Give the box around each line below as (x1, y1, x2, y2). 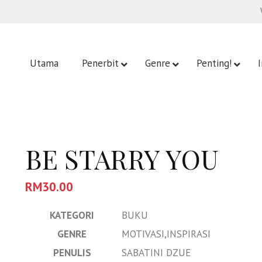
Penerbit (82, 57, 119, 70)
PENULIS (53, 246, 91, 260)
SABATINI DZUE (121, 246, 191, 260)
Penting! (196, 57, 232, 70)
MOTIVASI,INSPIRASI (121, 227, 211, 241)
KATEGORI (50, 209, 95, 222)
